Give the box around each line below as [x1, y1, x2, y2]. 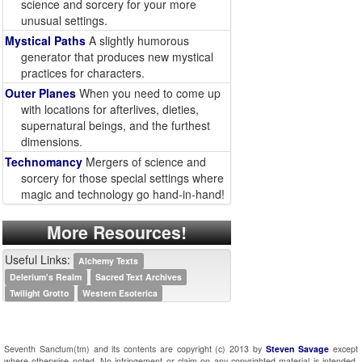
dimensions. [21, 133, 82, 149]
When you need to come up [76, 85, 221, 101]
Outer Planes [5, 85, 76, 101]
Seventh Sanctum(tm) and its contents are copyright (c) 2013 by [4, 343, 266, 355]
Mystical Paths [5, 32, 86, 48]
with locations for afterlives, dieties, [21, 101, 199, 117]
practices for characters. [21, 65, 145, 81]
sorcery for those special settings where [21, 170, 224, 186]
